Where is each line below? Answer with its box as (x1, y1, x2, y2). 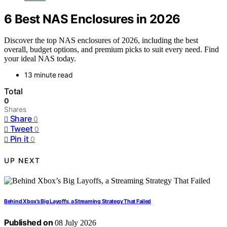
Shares (4, 105, 26, 114)
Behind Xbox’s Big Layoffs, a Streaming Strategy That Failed (4, 198, 152, 205)
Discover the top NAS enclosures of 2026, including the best (4, 36, 198, 45)
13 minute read (24, 70, 73, 80)
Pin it (10, 134, 29, 144)
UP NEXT (4, 156, 41, 165)
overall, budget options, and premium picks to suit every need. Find (4, 45, 219, 54)
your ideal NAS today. (4, 54, 76, 63)
